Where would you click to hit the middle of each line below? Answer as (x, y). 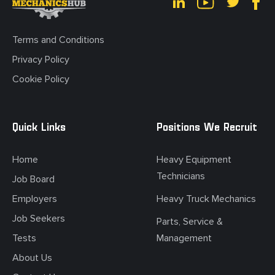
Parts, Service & (190, 222)
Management (184, 238)
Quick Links (39, 128)
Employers (35, 199)
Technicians (181, 176)
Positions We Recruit (207, 128)
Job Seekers (39, 219)
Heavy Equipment (194, 160)
